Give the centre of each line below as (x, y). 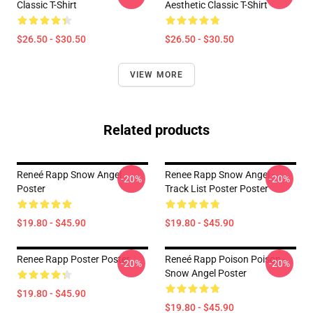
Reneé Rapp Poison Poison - (225, 259)
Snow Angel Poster (206, 273)
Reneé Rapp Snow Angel (69, 175)
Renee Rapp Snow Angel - (220, 175)
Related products (156, 130)
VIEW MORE (156, 75)
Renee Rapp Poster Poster (73, 259)
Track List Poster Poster (217, 189)
